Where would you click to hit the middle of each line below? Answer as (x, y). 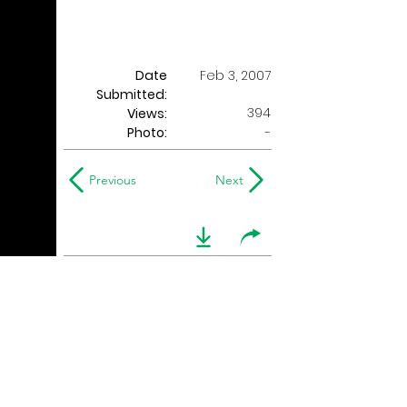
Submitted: (132, 94)
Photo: (147, 133)
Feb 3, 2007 (235, 75)
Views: (147, 114)
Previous (113, 180)
